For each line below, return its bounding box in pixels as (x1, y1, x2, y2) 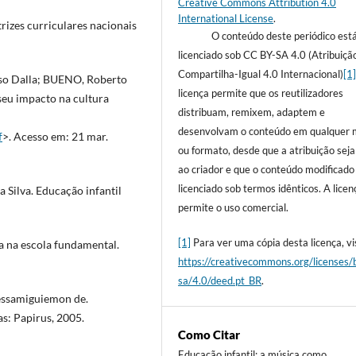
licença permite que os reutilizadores (178, 86, 344, 99)
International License (178, 11, 274, 25)
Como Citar (178, 327, 241, 342)
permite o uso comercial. (178, 200, 289, 214)
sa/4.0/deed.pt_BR (178, 273, 262, 287)
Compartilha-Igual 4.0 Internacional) (178, 67, 344, 80)
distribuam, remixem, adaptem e (178, 105, 326, 118)
